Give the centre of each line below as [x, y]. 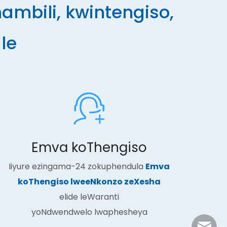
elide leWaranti [89, 197]
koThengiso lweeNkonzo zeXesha [89, 182]
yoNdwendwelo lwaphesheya [89, 212]
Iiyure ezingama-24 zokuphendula [77, 166]
